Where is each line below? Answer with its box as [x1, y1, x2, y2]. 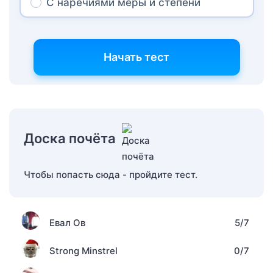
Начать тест [104, 50, 169, 63]
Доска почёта [24, 130, 116, 146]
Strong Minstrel [49, 244, 118, 257]
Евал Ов [49, 216, 85, 229]
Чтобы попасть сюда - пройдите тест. [24, 168, 197, 180]
